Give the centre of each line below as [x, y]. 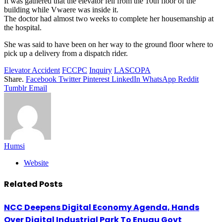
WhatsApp [159, 79]
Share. [14, 79]
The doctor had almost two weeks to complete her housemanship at [109, 19]
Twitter [70, 79]
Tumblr [15, 88]
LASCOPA [132, 70]
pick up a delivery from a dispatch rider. [66, 54]
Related [22, 184]
